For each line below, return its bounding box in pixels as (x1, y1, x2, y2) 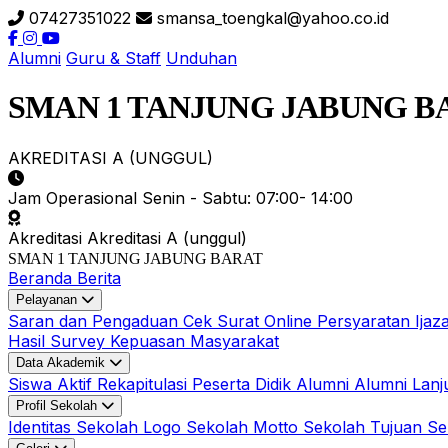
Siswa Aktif (8, 373, 97, 394)
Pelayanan (16, 291, 81, 307)
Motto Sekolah (253, 416, 370, 437)
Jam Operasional (8, 187, 137, 208)
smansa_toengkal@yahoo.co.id (157, 8, 389, 28)
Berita (77, 267, 121, 288)
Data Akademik (16, 354, 109, 370)
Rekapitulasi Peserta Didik (97, 373, 296, 394)
